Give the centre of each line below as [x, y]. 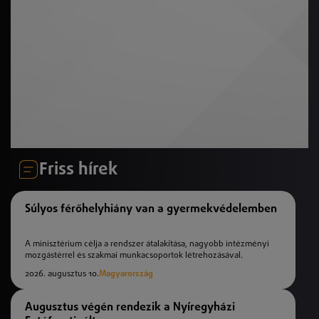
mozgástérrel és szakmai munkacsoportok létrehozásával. [134, 256]
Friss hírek [78, 170]
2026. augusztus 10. [62, 274]
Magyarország [126, 274]
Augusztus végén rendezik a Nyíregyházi [130, 307]
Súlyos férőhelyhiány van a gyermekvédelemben [151, 209]
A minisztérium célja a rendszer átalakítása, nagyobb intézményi [147, 245]
